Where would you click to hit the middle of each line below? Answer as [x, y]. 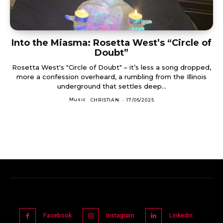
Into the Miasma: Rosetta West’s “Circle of [111, 43]
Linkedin [181, 215]
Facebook [57, 215]
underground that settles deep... [111, 86]
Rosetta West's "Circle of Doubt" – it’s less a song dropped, [111, 67]
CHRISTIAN [105, 100]
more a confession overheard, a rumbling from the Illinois [111, 76]
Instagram [120, 215]
